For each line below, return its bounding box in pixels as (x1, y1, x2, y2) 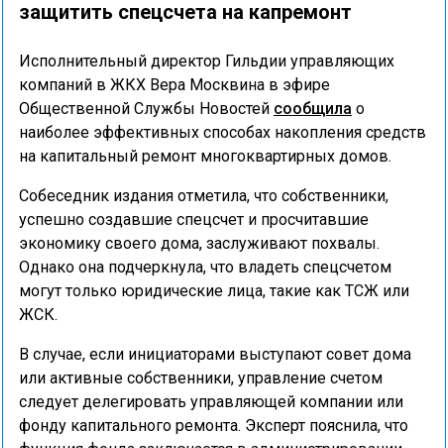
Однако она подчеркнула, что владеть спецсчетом (17, 256, 393, 275)
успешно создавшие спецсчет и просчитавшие (17, 208, 370, 227)
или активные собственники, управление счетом (17, 368, 384, 387)
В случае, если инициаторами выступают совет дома (17, 344, 413, 363)
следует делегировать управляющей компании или (17, 392, 405, 411)
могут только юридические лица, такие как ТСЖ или (17, 280, 411, 299)
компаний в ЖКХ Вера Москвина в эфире (17, 72, 331, 91)
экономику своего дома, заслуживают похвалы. (17, 232, 381, 251)
